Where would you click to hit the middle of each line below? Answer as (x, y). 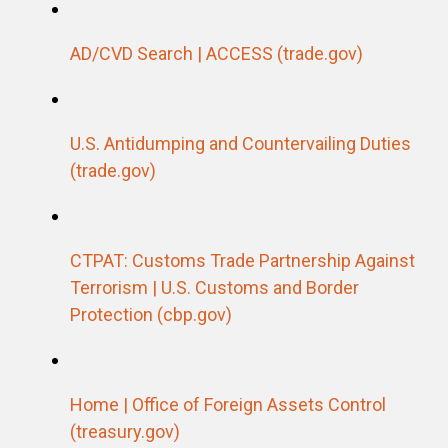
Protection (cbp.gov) (151, 314)
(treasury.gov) (125, 431)
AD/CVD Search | (138, 53)
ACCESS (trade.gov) (284, 53)
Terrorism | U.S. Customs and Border (214, 287)
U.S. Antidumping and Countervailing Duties (240, 143)
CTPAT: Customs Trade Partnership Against (242, 260)
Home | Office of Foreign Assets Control (228, 404)
